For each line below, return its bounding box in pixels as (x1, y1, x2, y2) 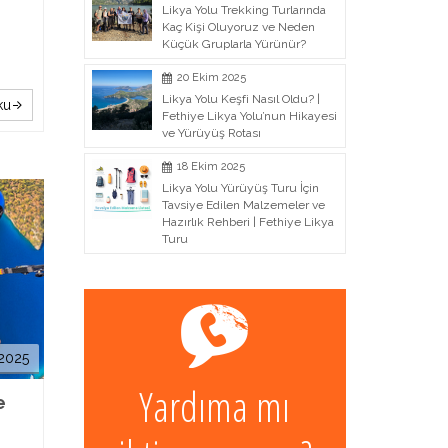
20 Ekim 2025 (176, 71, 246, 84)
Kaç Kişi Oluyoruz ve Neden (161, 20, 315, 34)
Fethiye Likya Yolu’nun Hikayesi (161, 109, 337, 123)
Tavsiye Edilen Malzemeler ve (161, 198, 325, 212)
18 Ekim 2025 (176, 160, 245, 173)
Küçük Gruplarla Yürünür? (161, 37, 306, 51)
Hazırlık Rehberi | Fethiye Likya (161, 215, 334, 229)
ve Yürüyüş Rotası (161, 126, 261, 140)
